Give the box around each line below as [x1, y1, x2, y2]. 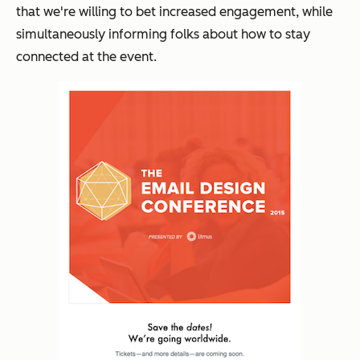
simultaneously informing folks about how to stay [16, 27, 310, 43]
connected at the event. [16, 49, 157, 65]
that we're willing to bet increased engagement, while [16, 4, 333, 20]
